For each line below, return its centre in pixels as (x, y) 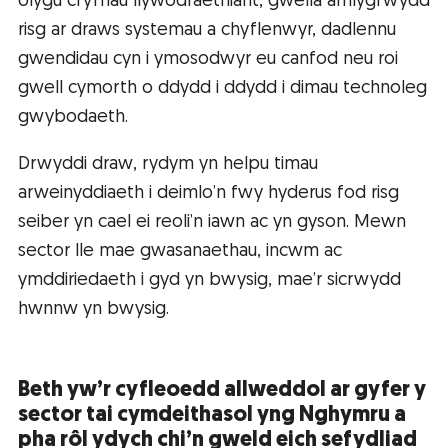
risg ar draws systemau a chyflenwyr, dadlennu (207, 31)
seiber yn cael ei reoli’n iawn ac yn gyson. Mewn (212, 223)
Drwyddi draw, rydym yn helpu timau (168, 165)
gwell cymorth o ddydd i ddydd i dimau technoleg (222, 89)
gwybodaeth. (73, 118)
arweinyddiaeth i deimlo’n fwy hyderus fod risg (208, 194)
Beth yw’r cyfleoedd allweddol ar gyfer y (222, 391)
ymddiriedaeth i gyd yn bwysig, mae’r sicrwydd (209, 281)
